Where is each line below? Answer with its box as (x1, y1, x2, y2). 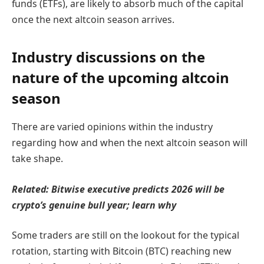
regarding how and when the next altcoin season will (12, 136, 247, 150)
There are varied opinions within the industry (12, 120, 213, 134)
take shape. (12, 152, 63, 166)
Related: (12, 182, 51, 196)
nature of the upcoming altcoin (12, 68, 229, 88)
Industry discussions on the (12, 47, 205, 67)
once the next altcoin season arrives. (12, 13, 174, 27)
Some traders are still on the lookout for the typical (12, 229, 239, 242)
